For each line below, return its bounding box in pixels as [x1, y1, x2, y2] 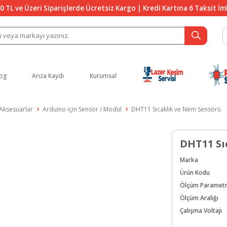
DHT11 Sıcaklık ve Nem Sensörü [131, 104, 221, 113]
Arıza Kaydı [32, 71, 64, 80]
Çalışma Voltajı [180, 206, 222, 215]
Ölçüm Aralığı [180, 193, 218, 202]
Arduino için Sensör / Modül [43, 104, 122, 113]
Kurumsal [89, 71, 117, 80]
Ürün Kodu [180, 168, 210, 177]
